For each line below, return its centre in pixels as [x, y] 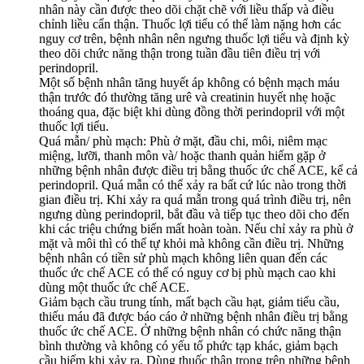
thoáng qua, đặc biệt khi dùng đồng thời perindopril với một [192, 112]
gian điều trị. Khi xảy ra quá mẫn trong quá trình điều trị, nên [195, 200]
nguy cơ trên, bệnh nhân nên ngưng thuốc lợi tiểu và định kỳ [194, 39]
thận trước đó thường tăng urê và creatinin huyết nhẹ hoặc [187, 97]
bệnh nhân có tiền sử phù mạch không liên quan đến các [183, 258]
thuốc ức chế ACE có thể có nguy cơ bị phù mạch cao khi [187, 273]
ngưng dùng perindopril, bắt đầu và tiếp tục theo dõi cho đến [194, 214]
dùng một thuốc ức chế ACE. [114, 288]
